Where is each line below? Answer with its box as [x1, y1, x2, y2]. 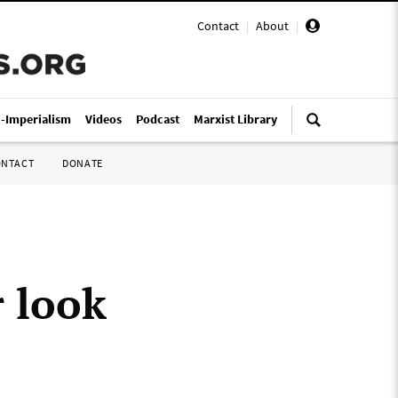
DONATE [62, 156, 103, 170]
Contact [197, 18, 239, 34]
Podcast [136, 111, 179, 127]
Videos [85, 111, 122, 127]
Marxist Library [194, 111, 277, 127]
